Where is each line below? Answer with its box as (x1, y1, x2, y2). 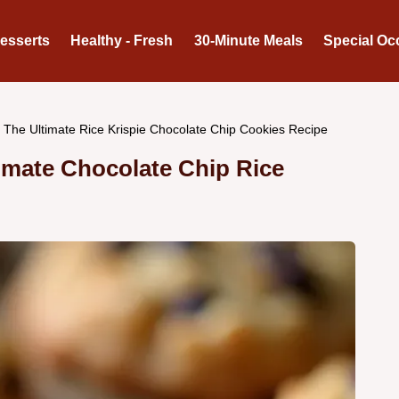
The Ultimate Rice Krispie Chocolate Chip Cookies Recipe (4, 121, 328, 136)
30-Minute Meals (193, 33, 303, 48)
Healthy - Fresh (70, 33, 174, 48)
